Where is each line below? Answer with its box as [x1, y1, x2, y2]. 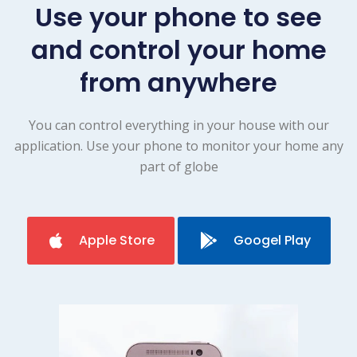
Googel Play [233, 231, 311, 250]
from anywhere [80, 65, 277, 101]
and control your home [30, 32, 327, 69]
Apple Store [78, 231, 155, 250]
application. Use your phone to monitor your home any [14, 137, 343, 155]
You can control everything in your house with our [28, 116, 329, 135]
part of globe [139, 158, 218, 176]
